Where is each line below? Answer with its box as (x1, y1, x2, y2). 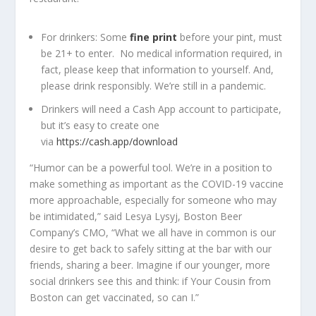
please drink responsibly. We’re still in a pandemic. (41, 79, 267, 93)
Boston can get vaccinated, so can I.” (30, 291, 200, 305)
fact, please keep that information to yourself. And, (41, 63, 274, 77)
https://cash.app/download (56, 135, 178, 149)
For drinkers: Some (41, 30, 130, 44)
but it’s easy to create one (41, 119, 160, 133)
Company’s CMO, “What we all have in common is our (30, 226, 276, 240)
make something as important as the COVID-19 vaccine (30, 177, 284, 191)
